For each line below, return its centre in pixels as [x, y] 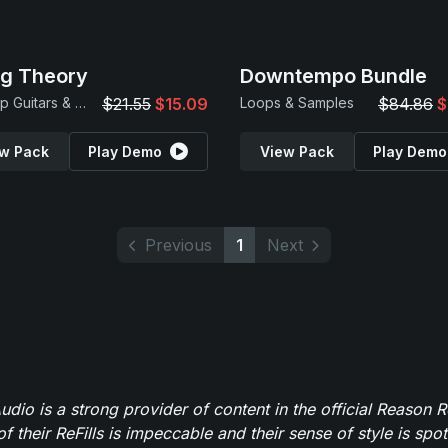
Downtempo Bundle [333, 76]
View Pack [296, 151]
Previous [178, 245]
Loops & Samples [297, 102]
